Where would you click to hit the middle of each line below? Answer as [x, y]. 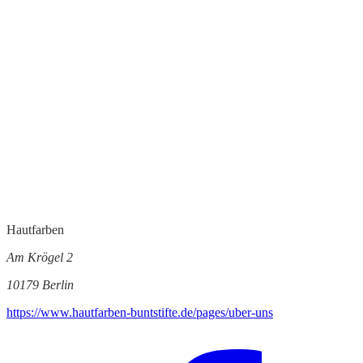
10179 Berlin [40, 284]
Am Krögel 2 [40, 257]
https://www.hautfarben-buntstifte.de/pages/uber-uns [140, 312]
